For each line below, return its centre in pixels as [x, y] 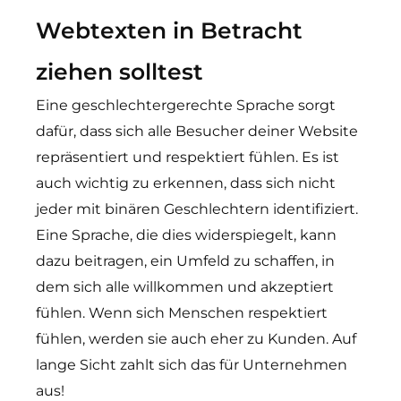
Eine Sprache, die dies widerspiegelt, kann [186, 235]
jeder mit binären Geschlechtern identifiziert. [197, 209]
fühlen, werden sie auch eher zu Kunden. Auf [196, 339]
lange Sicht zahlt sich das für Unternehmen [192, 365]
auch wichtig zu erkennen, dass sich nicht [186, 183]
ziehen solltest [119, 72]
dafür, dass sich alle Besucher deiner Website [197, 131]
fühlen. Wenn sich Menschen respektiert [182, 313]
